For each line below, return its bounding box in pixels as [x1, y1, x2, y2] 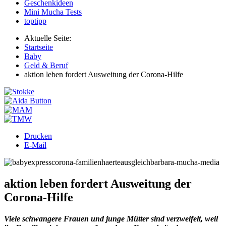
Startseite [24, 42, 53, 51]
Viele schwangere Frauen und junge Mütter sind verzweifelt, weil [4, 214, 218, 223]
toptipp [24, 16, 46, 25]
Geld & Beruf [24, 61, 68, 70]
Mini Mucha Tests [24, 7, 82, 16]
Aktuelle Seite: [24, 33, 75, 42]
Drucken [24, 131, 52, 140]
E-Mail [24, 140, 46, 149]
